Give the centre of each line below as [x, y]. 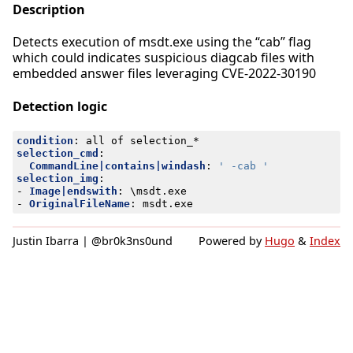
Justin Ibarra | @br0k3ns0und [93, 240]
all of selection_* [142, 140]
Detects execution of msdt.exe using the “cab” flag [162, 42]
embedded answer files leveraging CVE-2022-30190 [164, 74]
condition [45, 140]
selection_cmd [57, 153]
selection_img [57, 178]
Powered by [232, 240]
